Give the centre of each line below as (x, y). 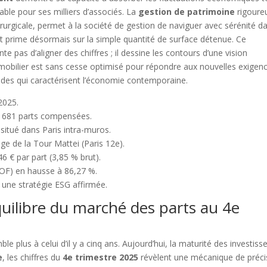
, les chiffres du (33, 257)
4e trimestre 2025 (101, 257)
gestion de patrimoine (187, 12)
